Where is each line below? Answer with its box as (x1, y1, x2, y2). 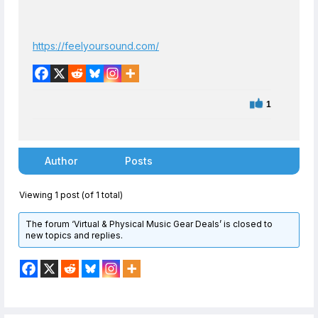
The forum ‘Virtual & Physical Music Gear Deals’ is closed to (26, 219, 273, 229)
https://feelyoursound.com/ (33, 40, 159, 52)
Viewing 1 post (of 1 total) (19, 190, 123, 200)
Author (45, 155, 77, 167)
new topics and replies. (26, 230, 124, 241)
